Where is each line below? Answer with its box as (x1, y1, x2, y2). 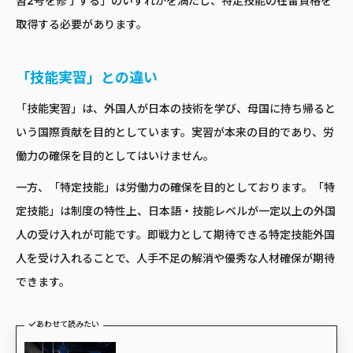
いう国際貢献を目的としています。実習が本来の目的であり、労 (16, 125, 334, 140)
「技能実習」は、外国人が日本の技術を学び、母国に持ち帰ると (16, 102, 336, 117)
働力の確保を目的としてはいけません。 (16, 149, 214, 164)
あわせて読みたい (36, 319, 99, 330)
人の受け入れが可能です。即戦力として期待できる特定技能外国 (16, 228, 335, 243)
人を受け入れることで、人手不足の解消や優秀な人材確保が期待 (16, 251, 335, 266)
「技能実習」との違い (16, 69, 158, 87)
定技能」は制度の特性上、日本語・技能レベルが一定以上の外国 (16, 204, 336, 219)
